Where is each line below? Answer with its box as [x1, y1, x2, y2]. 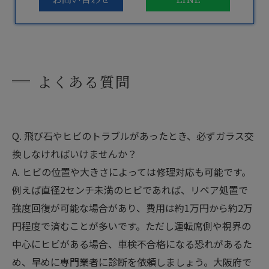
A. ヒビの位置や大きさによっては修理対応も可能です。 [12, 165, 251, 179]
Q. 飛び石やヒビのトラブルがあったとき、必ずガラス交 [12, 128, 254, 143]
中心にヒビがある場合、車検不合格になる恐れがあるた [12, 237, 252, 251]
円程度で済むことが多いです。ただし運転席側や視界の [12, 219, 251, 233]
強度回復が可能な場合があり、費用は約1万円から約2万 [12, 201, 253, 215]
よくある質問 [37, 71, 131, 92]
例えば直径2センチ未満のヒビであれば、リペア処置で [12, 183, 248, 197]
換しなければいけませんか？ [12, 147, 137, 161]
